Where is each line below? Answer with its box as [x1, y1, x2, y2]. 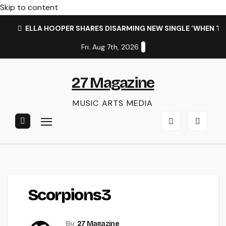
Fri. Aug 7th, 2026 [81, 42, 139, 51]
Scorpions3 [28, 185, 110, 205]
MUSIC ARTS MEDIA [73, 98, 153, 108]
